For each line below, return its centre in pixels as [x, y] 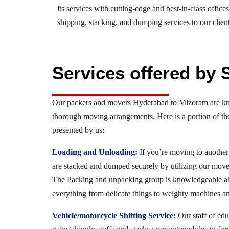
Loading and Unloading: [95, 152]
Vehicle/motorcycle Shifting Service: [114, 215]
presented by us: [78, 130]
